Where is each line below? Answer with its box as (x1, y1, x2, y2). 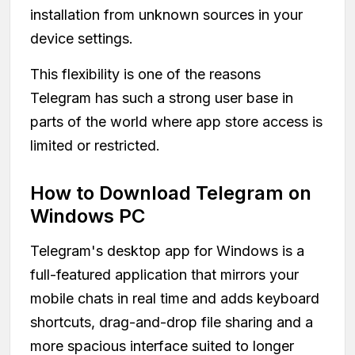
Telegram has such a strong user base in (30, 89, 293, 106)
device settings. (30, 29, 133, 47)
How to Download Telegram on (30, 181, 311, 204)
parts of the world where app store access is (30, 113, 323, 130)
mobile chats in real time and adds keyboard (30, 289, 319, 307)
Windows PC (30, 204, 145, 227)
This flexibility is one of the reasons (30, 65, 261, 82)
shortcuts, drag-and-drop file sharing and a (30, 313, 313, 330)
